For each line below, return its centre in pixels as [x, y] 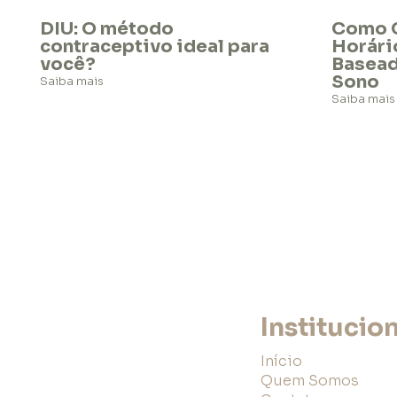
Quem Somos [309, 380]
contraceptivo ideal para [155, 46]
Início [281, 361]
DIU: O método [107, 28]
